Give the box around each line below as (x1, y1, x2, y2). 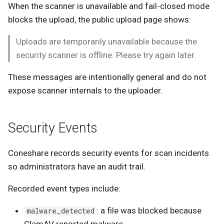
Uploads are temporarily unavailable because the (16, 36, 197, 47)
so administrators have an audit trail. (8, 161, 145, 171)
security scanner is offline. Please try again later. (16, 50, 196, 60)
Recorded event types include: (8, 183, 120, 193)
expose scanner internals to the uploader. (8, 85, 162, 96)
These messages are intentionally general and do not (8, 72, 206, 82)
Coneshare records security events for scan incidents (8, 147, 209, 158)
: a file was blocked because (96, 205, 201, 215)
